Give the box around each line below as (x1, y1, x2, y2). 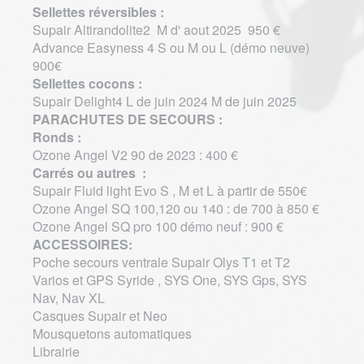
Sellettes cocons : (32, 74, 142, 93)
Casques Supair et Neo (32, 306, 167, 326)
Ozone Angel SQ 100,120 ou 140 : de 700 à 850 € (32, 199, 319, 219)
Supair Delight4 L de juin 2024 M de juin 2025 (32, 92, 300, 111)
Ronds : (32, 128, 81, 147)
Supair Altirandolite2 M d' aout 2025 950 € (32, 20, 280, 40)
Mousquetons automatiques (32, 324, 192, 344)
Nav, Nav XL (32, 288, 105, 308)
